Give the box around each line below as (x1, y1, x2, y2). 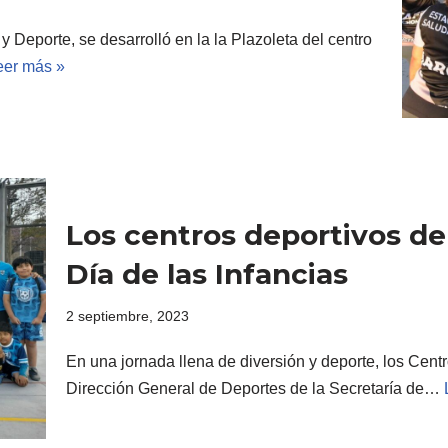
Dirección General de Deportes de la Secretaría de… (66, 379, 444, 397)
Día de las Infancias (66, 256, 348, 291)
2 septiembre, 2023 (66, 307, 189, 324)
